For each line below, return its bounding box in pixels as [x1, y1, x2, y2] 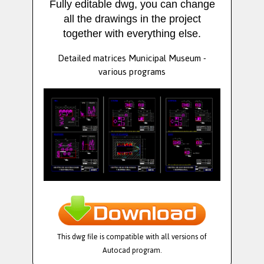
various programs [98, 63, 166, 81]
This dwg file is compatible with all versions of [57, 230, 207, 245]
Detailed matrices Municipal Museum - [58, 49, 206, 67]
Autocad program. [102, 243, 162, 258]
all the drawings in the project [63, 13, 201, 25]
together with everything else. [63, 28, 201, 40]
